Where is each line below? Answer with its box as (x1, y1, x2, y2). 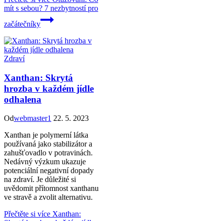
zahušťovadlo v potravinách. (4, 148, 93, 157)
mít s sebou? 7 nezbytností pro (4, 3, 98, 12)
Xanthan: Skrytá (4, 72, 73, 83)
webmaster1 (14, 114, 51, 123)
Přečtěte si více (4, 210, 50, 219)
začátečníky (4, 19, 40, 28)
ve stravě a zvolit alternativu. (4, 193, 93, 202)
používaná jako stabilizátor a (4, 140, 92, 148)
